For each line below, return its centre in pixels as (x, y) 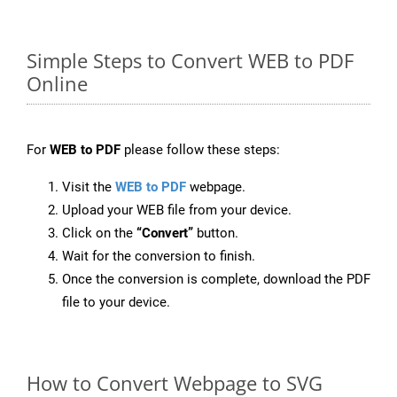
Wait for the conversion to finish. (159, 257)
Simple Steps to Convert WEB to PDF (190, 61)
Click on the (99, 234)
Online (57, 84)
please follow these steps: (200, 150)
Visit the (89, 187)
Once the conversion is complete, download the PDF (216, 280)
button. (216, 234)
